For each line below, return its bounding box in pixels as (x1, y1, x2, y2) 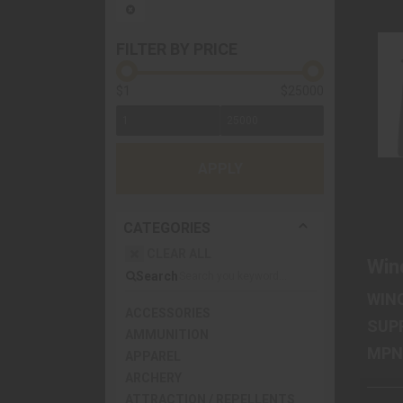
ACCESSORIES (125, 306, 210, 320)
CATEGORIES (123, 219, 210, 237)
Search (136, 269, 178, 283)
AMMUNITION (125, 327, 209, 342)
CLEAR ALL (144, 246, 211, 261)
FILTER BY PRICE (116, 40, 237, 58)
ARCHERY (125, 371, 182, 385)
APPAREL (125, 349, 181, 363)
